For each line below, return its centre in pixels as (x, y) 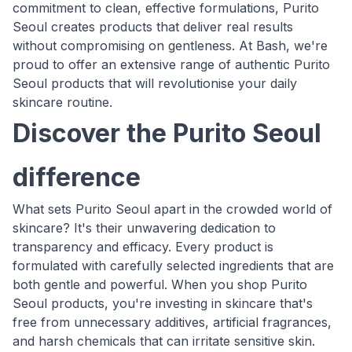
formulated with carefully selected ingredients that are (173, 266)
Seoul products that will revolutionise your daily (155, 83)
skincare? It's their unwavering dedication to (144, 228)
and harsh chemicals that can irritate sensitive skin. (164, 341)
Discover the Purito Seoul (167, 133)
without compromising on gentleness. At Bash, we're (170, 46)
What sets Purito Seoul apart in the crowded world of (172, 209)
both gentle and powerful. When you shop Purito (160, 284)
